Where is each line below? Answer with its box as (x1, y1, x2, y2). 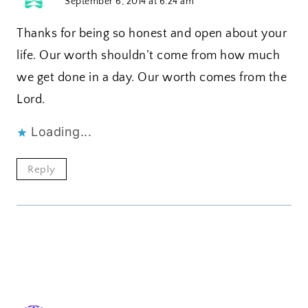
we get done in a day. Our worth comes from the (16, 70, 287, 85)
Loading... (31, 124, 91, 139)
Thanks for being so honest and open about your (16, 26, 287, 41)
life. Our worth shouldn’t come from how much (16, 48, 280, 63)
